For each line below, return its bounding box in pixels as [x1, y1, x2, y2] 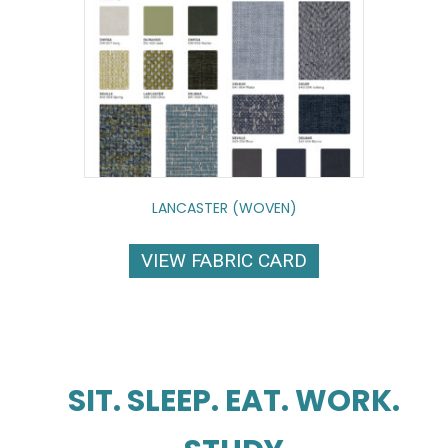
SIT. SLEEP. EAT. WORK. [68, 379, 400, 422]
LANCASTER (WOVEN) [151, 197, 297, 218]
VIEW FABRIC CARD [141, 248, 307, 272]
